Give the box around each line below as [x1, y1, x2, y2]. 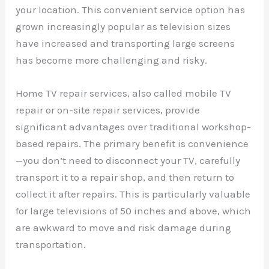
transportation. [16, 238, 86, 251]
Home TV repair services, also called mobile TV [16, 87, 232, 100]
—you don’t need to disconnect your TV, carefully [16, 154, 241, 167]
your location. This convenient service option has [16, 4, 246, 16]
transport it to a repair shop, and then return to [16, 171, 235, 184]
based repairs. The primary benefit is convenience [16, 138, 249, 150]
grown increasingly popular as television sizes [16, 20, 231, 33]
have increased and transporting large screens [16, 37, 235, 50]
